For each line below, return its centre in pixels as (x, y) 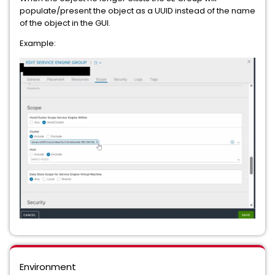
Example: (38, 43)
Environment (48, 266)
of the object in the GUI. (65, 23)
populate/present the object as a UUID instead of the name (137, 11)
